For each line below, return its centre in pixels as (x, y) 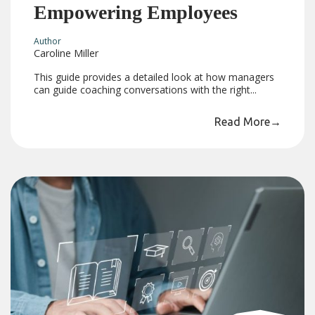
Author (48, 41)
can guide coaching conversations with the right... (146, 89)
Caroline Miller (66, 53)
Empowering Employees (136, 13)
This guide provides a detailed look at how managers (154, 77)
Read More (242, 121)
